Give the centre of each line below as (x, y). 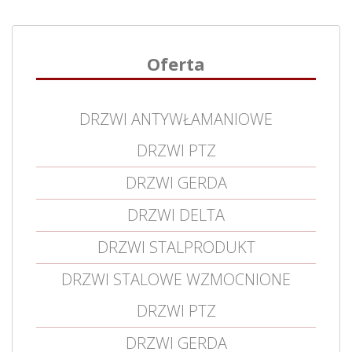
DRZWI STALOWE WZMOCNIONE (176, 279)
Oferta (176, 64)
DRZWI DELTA (176, 215)
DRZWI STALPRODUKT (176, 247)
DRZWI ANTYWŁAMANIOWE (176, 119)
